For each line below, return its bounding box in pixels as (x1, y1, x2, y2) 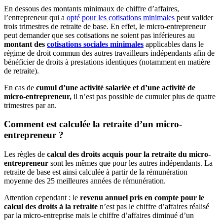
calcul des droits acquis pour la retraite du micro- (47, 150, 211, 159)
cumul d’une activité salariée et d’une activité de (36, 83, 195, 92)
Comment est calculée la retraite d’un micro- (4, 119, 182, 130)
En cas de (4, 83, 36, 92)
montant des (4, 39, 47, 48)
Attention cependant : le (4, 193, 80, 202)
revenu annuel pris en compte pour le (80, 193, 204, 202)
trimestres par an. (4, 101, 57, 110)
